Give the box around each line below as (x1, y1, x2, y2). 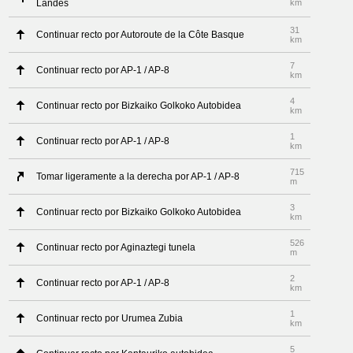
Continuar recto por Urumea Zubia (36, 313, 184, 324)
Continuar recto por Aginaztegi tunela (36, 242, 196, 253)
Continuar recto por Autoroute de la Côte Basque (36, 29, 245, 40)
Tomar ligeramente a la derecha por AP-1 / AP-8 (36, 171, 240, 182)
